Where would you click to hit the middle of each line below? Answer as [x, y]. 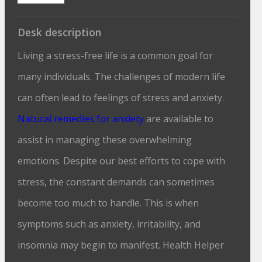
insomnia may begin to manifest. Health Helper [121, 245]
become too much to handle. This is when [108, 203]
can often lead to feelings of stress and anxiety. [121, 98]
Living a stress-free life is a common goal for [116, 56]
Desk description [60, 32]
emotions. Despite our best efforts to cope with [122, 161]
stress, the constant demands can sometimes [116, 182]
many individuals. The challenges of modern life [122, 77]
